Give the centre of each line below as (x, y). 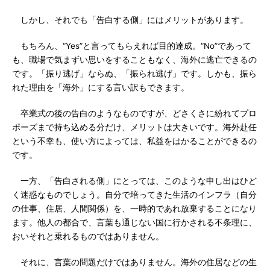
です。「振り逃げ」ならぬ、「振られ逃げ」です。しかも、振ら (134, 74)
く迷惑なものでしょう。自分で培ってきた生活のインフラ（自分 (134, 195)
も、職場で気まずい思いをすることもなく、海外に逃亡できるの (134, 60)
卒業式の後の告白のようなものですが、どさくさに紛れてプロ (134, 113)
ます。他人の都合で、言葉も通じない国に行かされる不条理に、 (134, 222)
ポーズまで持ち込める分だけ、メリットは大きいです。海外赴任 (134, 127)
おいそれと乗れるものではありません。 (88, 236)
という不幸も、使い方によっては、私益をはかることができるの (134, 141)
